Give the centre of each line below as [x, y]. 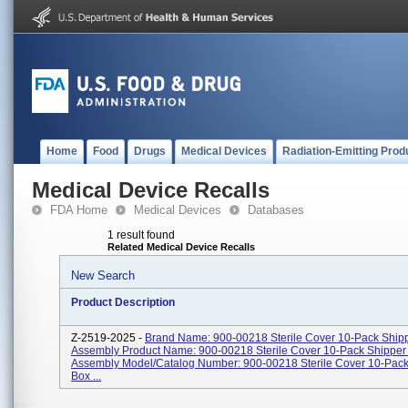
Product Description [123, 302]
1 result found [141, 235]
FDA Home [79, 210]
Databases [276, 210]
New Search [103, 275]
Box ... [86, 376]
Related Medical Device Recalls [181, 247]
